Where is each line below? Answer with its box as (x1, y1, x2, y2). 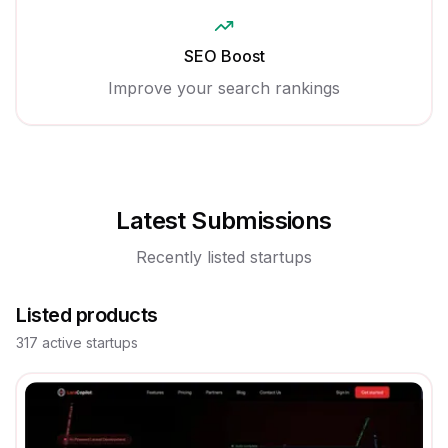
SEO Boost (183, 46, 265, 66)
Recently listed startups (136, 247, 312, 267)
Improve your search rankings (108, 78, 340, 98)
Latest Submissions (116, 206, 332, 235)
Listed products (16, 303, 158, 327)
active (38, 334, 86, 351)
